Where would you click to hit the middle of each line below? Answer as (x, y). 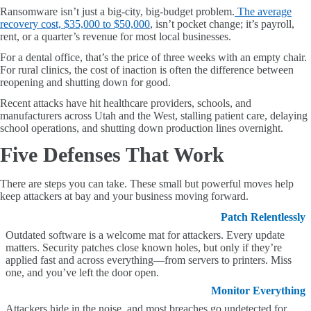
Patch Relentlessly (263, 217)
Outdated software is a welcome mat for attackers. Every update (145, 235)
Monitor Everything (258, 291)
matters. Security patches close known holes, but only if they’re (144, 247)
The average (264, 11)
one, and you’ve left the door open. (82, 272)
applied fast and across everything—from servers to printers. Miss (149, 260)
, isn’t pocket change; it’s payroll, (222, 24)
